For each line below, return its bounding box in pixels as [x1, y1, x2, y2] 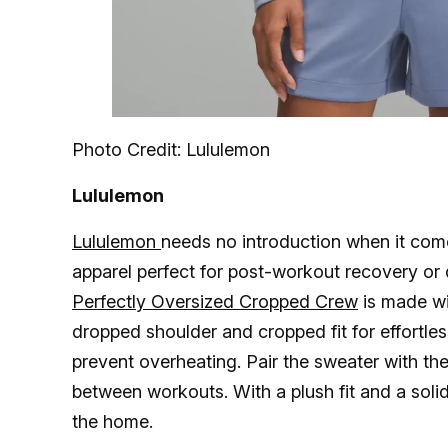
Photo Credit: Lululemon [72, 139, 270, 161]
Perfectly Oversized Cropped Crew [72, 291, 358, 313]
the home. [72, 411, 163, 433]
